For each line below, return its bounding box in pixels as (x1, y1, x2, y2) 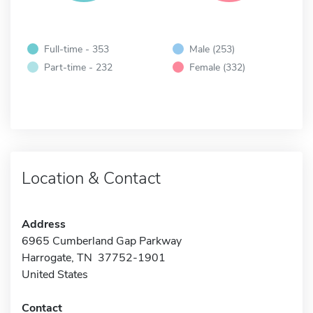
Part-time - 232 (44, 59, 112, 74)
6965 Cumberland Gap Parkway (22, 233, 182, 249)
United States (22, 266, 88, 282)
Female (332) (189, 59, 245, 74)
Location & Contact (22, 166, 161, 189)
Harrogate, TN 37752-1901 (22, 249, 166, 265)
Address (22, 216, 66, 232)
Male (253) (189, 41, 235, 56)
